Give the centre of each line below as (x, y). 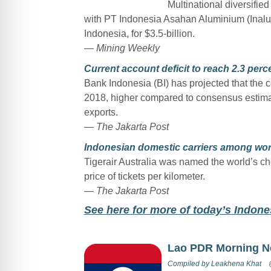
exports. (101, 112)
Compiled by (189, 263)
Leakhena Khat (236, 263)
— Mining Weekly (122, 48)
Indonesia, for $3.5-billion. (139, 33)
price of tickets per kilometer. (144, 176)
